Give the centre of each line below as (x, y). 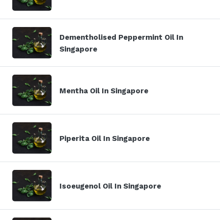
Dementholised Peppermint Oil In (121, 37)
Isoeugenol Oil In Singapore (110, 186)
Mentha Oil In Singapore (104, 91)
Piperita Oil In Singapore (105, 138)
